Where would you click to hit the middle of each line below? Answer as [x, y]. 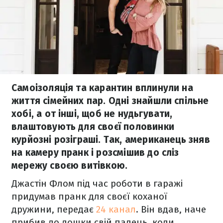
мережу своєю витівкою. [70, 166]
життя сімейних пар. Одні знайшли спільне [110, 101]
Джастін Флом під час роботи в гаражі [97, 183]
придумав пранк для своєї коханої [89, 196]
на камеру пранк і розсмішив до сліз [95, 153]
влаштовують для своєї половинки [93, 127]
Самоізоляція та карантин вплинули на [102, 88]
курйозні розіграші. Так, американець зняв [111, 140]
